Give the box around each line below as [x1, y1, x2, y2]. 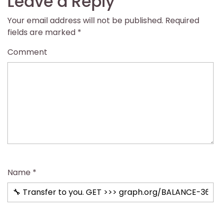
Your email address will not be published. [7, 14, 163, 26]
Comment [7, 46, 47, 58]
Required [163, 14, 199, 26]
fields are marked [7, 26, 77, 38]
